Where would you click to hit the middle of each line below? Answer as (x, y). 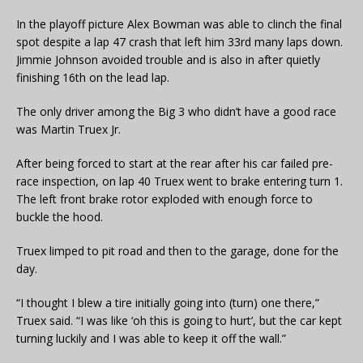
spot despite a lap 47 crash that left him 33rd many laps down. (181, 42)
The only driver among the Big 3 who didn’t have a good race (176, 112)
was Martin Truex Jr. (68, 130)
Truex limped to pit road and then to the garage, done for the (177, 251)
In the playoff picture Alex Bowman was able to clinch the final (179, 24)
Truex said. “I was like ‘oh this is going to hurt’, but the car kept (179, 321)
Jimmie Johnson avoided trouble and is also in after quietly (168, 60)
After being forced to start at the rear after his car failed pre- (175, 164)
